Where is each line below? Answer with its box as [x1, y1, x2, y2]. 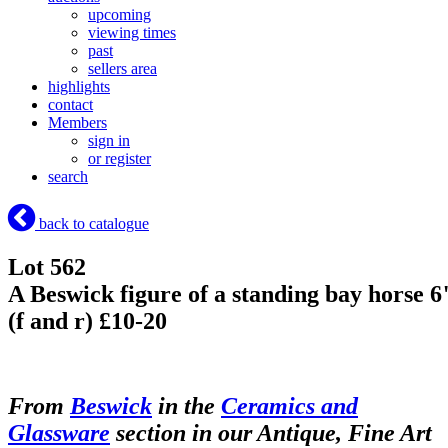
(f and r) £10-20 [8, 308, 167, 335]
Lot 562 [8, 254, 86, 281]
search [48, 168, 88, 186]
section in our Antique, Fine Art [110, 419, 432, 446]
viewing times [88, 24, 176, 42]
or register [88, 150, 151, 168]
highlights [48, 78, 110, 96]
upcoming [88, 6, 151, 24]
